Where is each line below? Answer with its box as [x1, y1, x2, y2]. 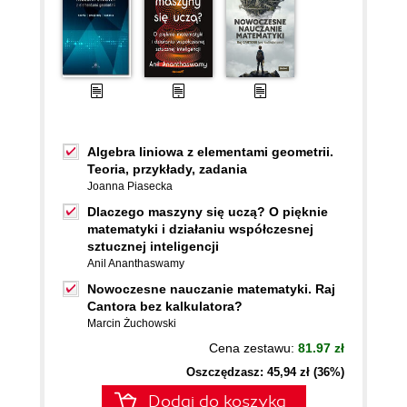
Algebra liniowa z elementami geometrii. [87, 144, 333, 160]
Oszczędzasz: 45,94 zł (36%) [186, 365, 344, 380]
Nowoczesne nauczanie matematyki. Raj [87, 282, 335, 297]
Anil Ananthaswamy [87, 257, 184, 271]
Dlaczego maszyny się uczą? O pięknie [87, 204, 328, 220]
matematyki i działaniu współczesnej [87, 222, 313, 237]
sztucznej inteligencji [87, 239, 219, 254]
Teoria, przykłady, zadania [87, 162, 247, 177]
